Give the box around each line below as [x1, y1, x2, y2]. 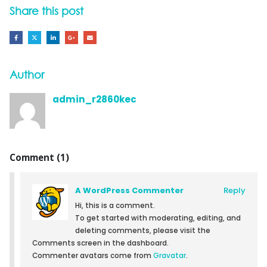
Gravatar [153, 250, 186, 260]
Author [10, 67, 44, 81]
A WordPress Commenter [75, 184, 184, 196]
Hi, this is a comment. [75, 200, 155, 210]
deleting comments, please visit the [75, 225, 210, 235]
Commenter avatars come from [32, 250, 153, 260]
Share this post [10, 4, 83, 18]
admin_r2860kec [52, 92, 136, 105]
